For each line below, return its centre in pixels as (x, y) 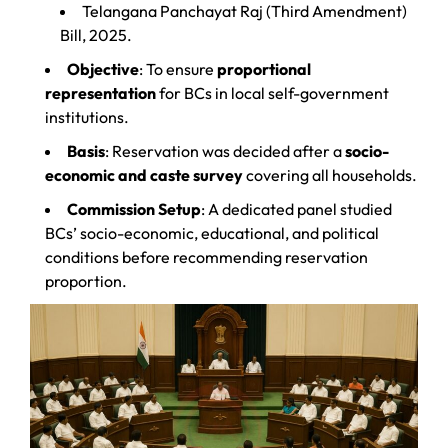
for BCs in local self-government (272, 92)
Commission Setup (134, 208)
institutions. (87, 116)
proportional (264, 68)
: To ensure (178, 68)
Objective (103, 68)
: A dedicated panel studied (296, 208)
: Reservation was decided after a (225, 150)
